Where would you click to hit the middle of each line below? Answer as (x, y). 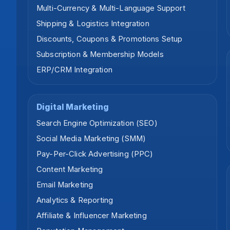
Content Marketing (70, 170)
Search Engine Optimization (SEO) (97, 123)
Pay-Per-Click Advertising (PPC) (95, 154)
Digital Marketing (73, 107)
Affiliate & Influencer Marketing (92, 216)
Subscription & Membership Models (100, 55)
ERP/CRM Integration (74, 70)
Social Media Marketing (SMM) (91, 139)
